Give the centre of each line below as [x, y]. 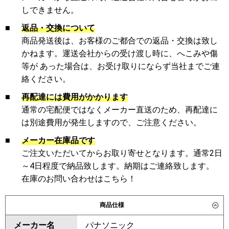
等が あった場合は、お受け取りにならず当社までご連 [121, 66]
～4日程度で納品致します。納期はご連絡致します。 [118, 166]
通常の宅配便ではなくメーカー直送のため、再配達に [120, 109]
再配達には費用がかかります [75, 97]
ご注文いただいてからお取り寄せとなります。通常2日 [122, 153]
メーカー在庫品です [58, 140]
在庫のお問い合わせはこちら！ [79, 178]
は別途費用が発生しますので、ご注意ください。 [111, 122]
